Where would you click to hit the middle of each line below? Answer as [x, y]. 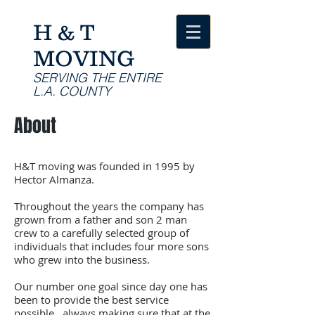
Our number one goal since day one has [111, 286]
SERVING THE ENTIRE [97, 78]
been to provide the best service [91, 300]
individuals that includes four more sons [111, 246]
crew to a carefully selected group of [102, 233]
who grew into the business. [82, 259]
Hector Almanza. [54, 179]
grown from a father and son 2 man [101, 219]
